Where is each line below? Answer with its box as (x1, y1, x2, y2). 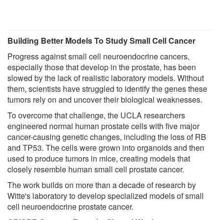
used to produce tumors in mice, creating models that (7, 153, 190, 165)
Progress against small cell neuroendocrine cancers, (7, 51, 190, 62)
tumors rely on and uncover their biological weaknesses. (7, 94, 202, 106)
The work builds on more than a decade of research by (7, 179, 196, 191)
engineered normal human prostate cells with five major (7, 120, 199, 132)
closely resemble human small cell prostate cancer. (7, 164, 184, 175)
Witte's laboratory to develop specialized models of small (7, 190, 204, 202)
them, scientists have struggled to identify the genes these (7, 83, 207, 95)
